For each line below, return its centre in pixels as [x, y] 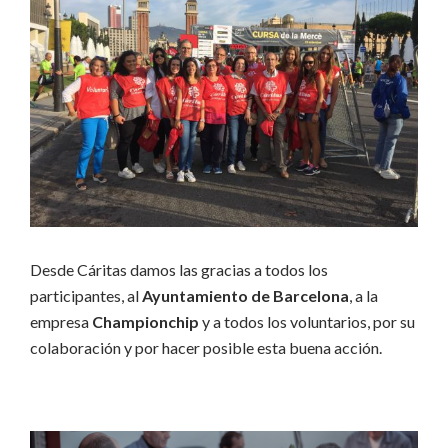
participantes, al [86, 295]
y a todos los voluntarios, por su [307, 321]
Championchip [145, 321]
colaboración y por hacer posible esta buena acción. [206, 347]
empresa [61, 321]
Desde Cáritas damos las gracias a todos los [179, 269]
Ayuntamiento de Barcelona [245, 295]
